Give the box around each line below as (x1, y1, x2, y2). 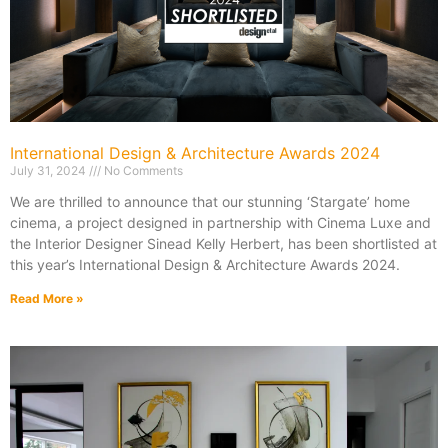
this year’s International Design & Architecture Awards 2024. (10, 256, 400, 274)
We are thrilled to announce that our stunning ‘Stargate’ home (10, 193, 410, 211)
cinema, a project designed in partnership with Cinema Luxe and (10, 214, 431, 232)
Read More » (10, 291, 84, 307)
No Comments (101, 163, 183, 179)
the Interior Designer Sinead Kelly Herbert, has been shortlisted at (10, 235, 437, 253)
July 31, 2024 (10, 163, 89, 179)
